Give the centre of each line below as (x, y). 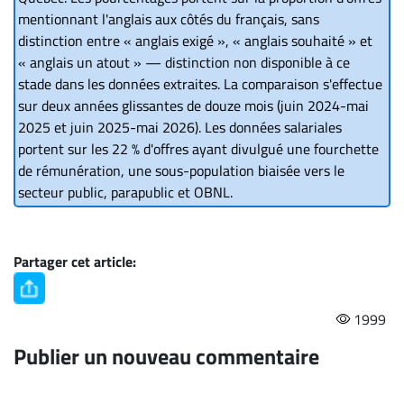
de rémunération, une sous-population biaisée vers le (181, 170)
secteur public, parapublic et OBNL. (125, 192)
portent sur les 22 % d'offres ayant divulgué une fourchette (198, 148)
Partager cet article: (75, 261)
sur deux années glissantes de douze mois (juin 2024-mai (193, 105)
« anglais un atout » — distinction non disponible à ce (184, 62)
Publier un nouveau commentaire (166, 356)
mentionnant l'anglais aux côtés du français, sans (169, 18)
